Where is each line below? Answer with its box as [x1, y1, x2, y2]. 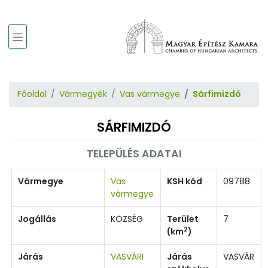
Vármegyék [59, 88, 107, 100]
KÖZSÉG [111, 212, 143, 225]
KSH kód [167, 175, 202, 187]
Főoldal [17, 88, 47, 100]
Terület [167, 212, 199, 225]
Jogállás [18, 212, 56, 225]
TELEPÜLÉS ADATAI [86, 146, 182, 161]
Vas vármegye [120, 88, 180, 100]
